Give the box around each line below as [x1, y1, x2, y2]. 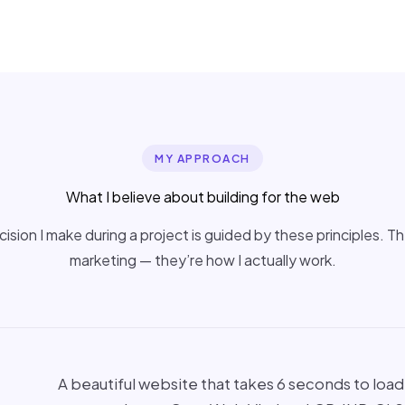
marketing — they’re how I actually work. [69, 250, 336, 269]
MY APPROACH [155, 151, 250, 165]
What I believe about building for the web [65, 187, 340, 206]
